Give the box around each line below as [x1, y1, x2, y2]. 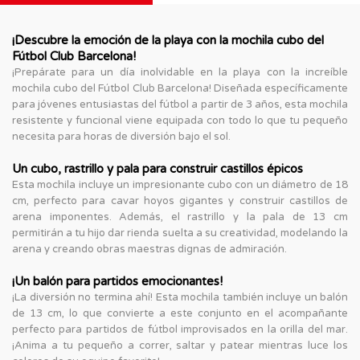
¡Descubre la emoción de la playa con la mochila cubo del [12, 32, 324, 47]
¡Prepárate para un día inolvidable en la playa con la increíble [12, 65, 348, 79]
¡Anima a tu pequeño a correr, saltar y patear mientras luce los [12, 338, 348, 352]
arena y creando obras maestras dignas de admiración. [12, 242, 287, 256]
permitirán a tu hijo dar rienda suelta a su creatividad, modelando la [12, 226, 348, 239]
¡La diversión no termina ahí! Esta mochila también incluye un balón [12, 290, 348, 304]
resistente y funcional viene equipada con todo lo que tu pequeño [12, 113, 348, 127]
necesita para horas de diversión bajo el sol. [12, 129, 231, 143]
